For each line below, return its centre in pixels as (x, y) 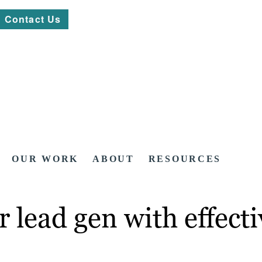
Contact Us (33, 19)
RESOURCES (185, 159)
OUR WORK (45, 159)
